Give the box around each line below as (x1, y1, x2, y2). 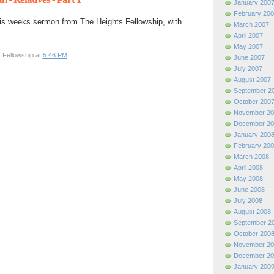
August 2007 (233, 76, 271, 84)
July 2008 (233, 197, 262, 205)
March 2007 (233, 21, 269, 29)
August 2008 (233, 208, 271, 216)
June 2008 (233, 186, 265, 194)
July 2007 (233, 65, 262, 73)
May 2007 (233, 43, 263, 51)
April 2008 (233, 164, 263, 172)
